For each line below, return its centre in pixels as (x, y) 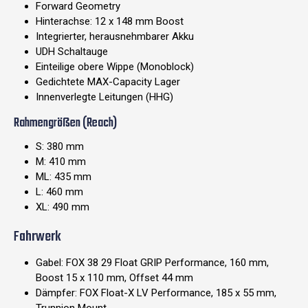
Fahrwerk (37, 237)
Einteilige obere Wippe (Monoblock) (115, 67)
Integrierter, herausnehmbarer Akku (115, 37)
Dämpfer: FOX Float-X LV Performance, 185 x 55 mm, (156, 293)
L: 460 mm (59, 192)
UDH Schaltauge (72, 52)
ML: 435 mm (64, 177)
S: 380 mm (60, 147)
